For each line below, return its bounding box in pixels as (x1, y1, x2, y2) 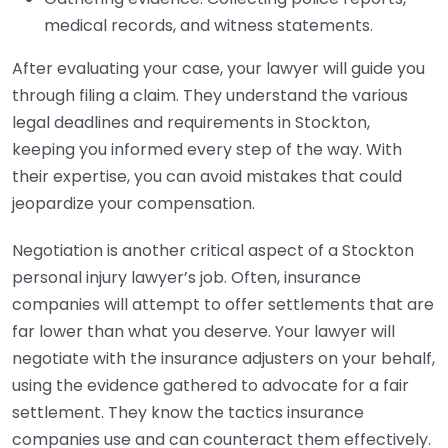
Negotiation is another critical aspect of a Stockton (12, 239, 414, 262)
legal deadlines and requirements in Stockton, (12, 111, 370, 134)
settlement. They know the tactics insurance (12, 401, 364, 424)
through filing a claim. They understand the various (12, 84, 408, 107)
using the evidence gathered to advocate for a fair (12, 374, 409, 397)
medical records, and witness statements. (44, 14, 373, 37)
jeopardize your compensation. (12, 192, 255, 215)
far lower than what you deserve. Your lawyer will (12, 320, 395, 343)
